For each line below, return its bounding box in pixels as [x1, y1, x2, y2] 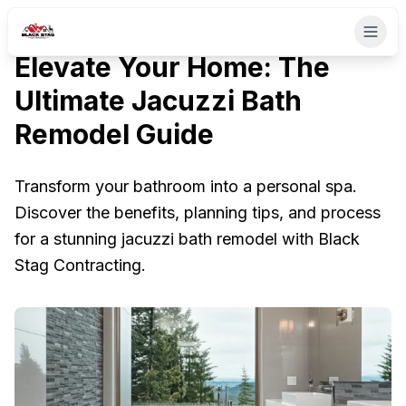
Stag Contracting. [14, 256, 146, 275]
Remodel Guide [14, 118, 214, 150]
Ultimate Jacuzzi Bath [14, 84, 302, 117]
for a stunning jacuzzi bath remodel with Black [14, 229, 360, 248]
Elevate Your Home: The [14, 51, 330, 83]
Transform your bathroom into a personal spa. [14, 177, 357, 196]
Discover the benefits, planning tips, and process [14, 203, 381, 222]
